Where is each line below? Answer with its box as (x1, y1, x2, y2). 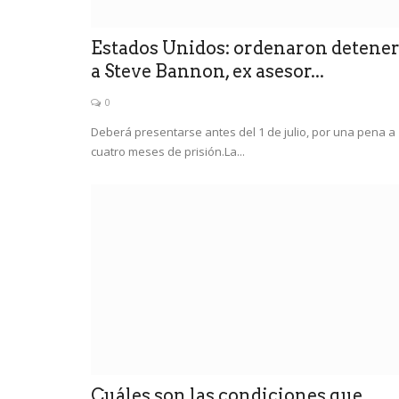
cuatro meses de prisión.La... (91, 142, 245, 159)
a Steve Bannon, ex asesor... (91, 60, 324, 82)
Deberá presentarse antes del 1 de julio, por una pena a (91, 123, 395, 140)
